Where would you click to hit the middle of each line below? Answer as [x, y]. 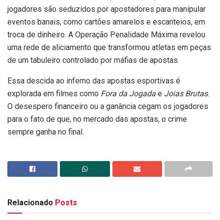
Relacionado [30, 203]
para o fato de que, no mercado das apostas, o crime [97, 119]
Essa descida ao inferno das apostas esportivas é [94, 81]
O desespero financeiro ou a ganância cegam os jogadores [108, 107]
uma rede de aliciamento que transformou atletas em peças [109, 48]
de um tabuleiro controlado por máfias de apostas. [93, 60]
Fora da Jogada [128, 94]
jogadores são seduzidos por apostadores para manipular [107, 9]
